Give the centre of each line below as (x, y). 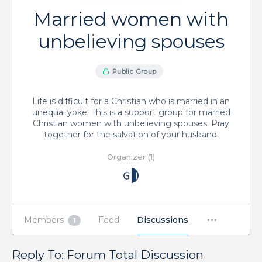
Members (45, 220)
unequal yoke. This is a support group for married (131, 112)
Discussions (163, 220)
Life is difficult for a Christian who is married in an (131, 101)
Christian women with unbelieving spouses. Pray (131, 123)
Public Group (135, 71)
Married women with (131, 19)
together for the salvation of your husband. (131, 135)
